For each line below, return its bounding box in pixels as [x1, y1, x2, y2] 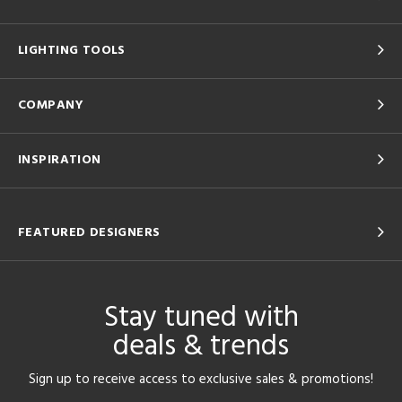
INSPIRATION [18, 150, 101, 170]
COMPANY [18, 95, 83, 116]
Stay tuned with [103, 295, 299, 341]
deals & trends [113, 324, 289, 370]
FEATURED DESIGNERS [18, 223, 161, 243]
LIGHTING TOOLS [18, 40, 126, 61]
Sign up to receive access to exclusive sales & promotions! [29, 369, 373, 390]
